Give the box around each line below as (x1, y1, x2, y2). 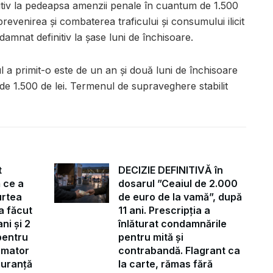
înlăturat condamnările (118, 218, 227, 230)
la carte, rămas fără (118, 258, 213, 271)
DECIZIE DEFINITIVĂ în (118, 164, 223, 177)
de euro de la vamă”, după (118, 191, 242, 204)
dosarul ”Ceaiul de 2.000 (118, 177, 238, 190)
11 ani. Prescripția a (118, 204, 210, 217)
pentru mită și (118, 231, 183, 244)
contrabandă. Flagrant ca (118, 244, 240, 257)
